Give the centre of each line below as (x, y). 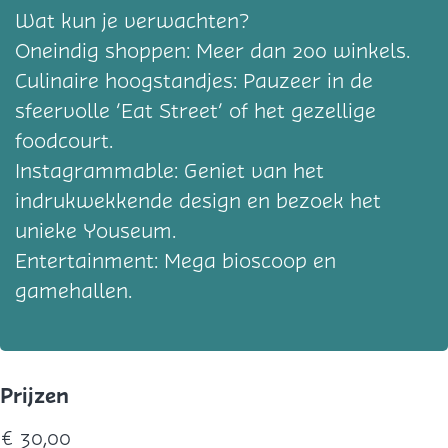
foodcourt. (64, 141)
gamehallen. (73, 291)
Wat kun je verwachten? (132, 21)
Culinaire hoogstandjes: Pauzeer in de (194, 81)
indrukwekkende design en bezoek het (198, 201)
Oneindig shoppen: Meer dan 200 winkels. (212, 51)
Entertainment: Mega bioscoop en (175, 261)
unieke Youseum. (95, 231)
